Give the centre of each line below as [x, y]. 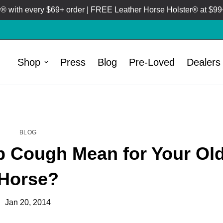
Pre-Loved [152, 62]
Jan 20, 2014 [28, 202]
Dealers [204, 62]
